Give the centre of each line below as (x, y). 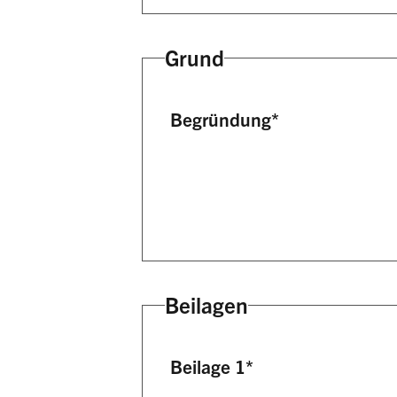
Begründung (221, 119)
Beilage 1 (208, 366)
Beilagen (206, 305)
